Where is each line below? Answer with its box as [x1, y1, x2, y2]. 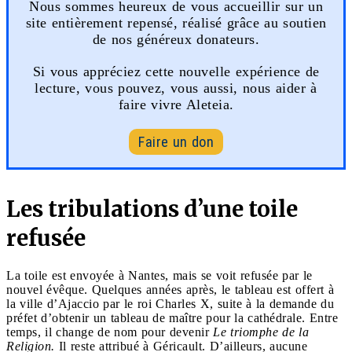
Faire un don [138, 133, 214, 150]
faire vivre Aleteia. [118, 96, 234, 112]
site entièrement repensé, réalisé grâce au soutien [25, 14, 327, 31]
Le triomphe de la [213, 324, 309, 339]
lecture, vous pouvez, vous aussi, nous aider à [35, 79, 317, 96]
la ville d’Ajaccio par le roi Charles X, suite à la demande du [6, 296, 334, 310]
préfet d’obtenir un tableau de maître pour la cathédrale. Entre [6, 310, 338, 324]
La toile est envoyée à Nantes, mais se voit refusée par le [6, 268, 313, 282]
